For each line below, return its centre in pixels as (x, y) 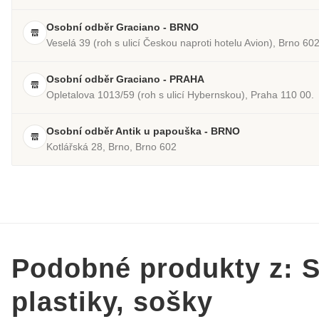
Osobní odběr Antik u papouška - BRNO (143, 131)
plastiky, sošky (112, 302)
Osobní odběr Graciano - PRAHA (125, 79)
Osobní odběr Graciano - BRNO (122, 27)
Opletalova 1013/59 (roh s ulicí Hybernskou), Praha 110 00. (180, 95)
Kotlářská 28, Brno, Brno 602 (111, 147)
